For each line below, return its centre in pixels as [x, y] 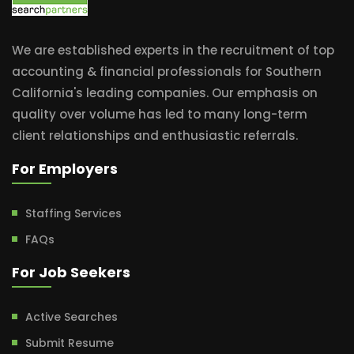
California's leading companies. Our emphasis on [165, 93]
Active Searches [72, 317]
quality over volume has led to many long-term [160, 114]
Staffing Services [73, 213]
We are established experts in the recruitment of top [173, 50]
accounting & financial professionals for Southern [167, 72]
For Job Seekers [71, 272]
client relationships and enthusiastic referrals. [155, 136]
